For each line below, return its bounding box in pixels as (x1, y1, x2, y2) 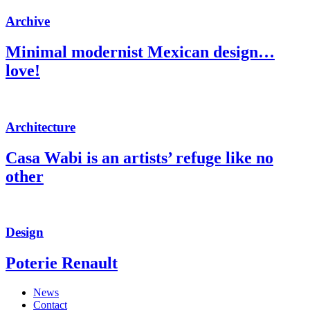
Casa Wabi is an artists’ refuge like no (6, 148, 273, 167)
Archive (6, 14, 50, 29)
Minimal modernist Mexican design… (6, 43, 275, 62)
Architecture (6, 119, 75, 134)
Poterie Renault (6, 254, 118, 273)
